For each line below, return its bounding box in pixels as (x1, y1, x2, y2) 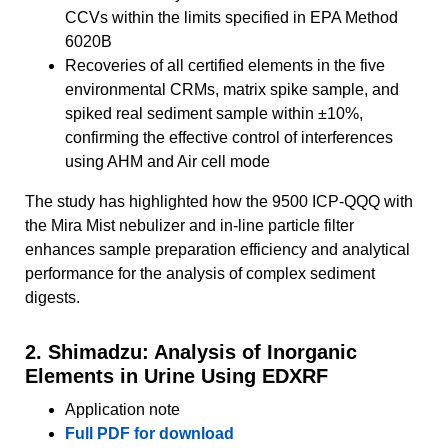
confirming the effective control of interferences (65, 128, 393, 146)
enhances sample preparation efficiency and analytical (25, 240, 410, 258)
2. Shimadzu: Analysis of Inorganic (25, 340, 357, 363)
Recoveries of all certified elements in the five (65, 56, 385, 74)
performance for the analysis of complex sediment (25, 264, 375, 282)
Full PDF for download (65, 424, 234, 442)
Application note (65, 400, 180, 418)
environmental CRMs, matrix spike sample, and (65, 80, 399, 98)
